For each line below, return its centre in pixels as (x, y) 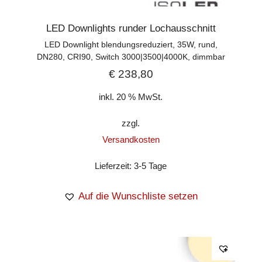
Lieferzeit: (115, 166)
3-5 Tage (151, 166)
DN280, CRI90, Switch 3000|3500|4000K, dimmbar (131, 57)
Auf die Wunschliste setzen (138, 196)
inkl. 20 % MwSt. (131, 97)
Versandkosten (131, 139)
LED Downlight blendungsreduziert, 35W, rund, (131, 45)
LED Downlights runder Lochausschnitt (131, 29)
